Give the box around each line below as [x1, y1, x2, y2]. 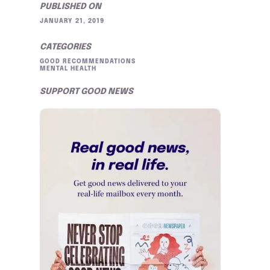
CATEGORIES [40, 43, 91, 51]
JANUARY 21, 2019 [40, 18, 104, 24]
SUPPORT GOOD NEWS [40, 87, 133, 96]
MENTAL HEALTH [40, 66, 96, 72]
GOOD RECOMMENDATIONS [40, 58, 136, 64]
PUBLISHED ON [40, 2, 101, 11]
